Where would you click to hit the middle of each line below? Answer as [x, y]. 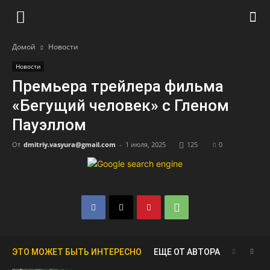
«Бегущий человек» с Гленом [121, 105]
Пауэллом [49, 125]
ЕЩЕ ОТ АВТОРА [187, 252]
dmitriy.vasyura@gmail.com [70, 144]
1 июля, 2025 [146, 144]
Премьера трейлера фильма [118, 86]
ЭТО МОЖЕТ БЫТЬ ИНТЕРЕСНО [77, 252]
